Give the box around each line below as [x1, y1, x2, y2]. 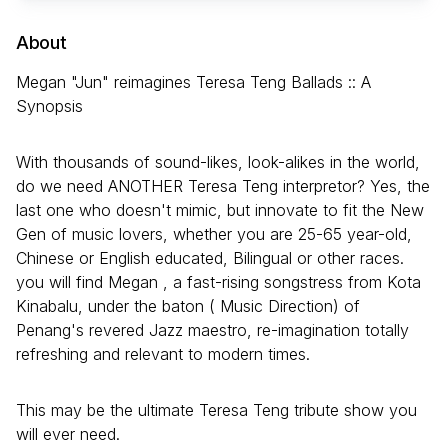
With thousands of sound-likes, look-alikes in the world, [16, 151, 420, 172]
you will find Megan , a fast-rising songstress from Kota [16, 271, 421, 292]
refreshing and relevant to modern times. [16, 343, 310, 364]
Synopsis [16, 95, 83, 116]
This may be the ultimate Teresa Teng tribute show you [16, 399, 417, 420]
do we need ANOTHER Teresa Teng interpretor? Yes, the [16, 175, 430, 196]
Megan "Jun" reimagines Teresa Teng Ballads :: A [16, 71, 371, 92]
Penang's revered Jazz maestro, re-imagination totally [16, 319, 409, 340]
